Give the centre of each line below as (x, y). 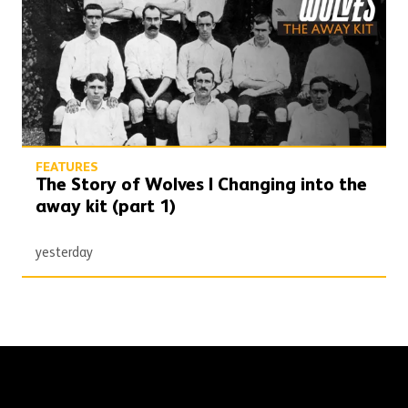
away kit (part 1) (106, 208)
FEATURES (67, 168)
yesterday (65, 253)
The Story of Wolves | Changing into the (202, 186)
